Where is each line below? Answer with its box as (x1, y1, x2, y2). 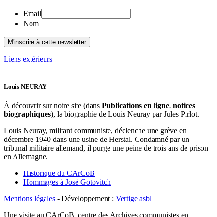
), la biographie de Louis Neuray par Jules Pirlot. (51, 110, 199, 119)
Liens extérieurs (4, 55, 52, 63)
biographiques (4, 110, 51, 119)
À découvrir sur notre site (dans (4, 101, 102, 110)
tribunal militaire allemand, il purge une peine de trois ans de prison (4, 144, 208, 153)
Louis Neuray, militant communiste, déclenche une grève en (4, 126, 186, 135)
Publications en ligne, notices (102, 101, 195, 110)
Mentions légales (4, 194, 55, 203)
